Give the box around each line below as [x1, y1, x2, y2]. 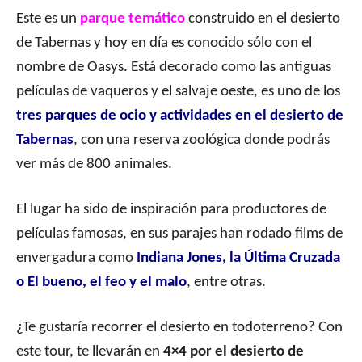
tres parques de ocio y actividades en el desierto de [16, 108, 343, 124]
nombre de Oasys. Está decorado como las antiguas [16, 60, 331, 76]
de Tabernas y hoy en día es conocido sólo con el [16, 36, 312, 52]
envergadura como [16, 250, 137, 267]
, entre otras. [187, 275, 266, 291]
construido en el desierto [185, 11, 340, 27]
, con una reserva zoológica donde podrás [74, 133, 330, 149]
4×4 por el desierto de [163, 344, 304, 360]
